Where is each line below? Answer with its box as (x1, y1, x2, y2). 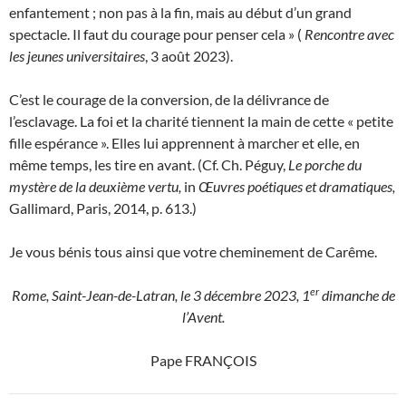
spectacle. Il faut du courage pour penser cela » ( (9, 25, 304, 43)
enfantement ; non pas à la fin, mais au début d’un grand (9, 4, 352, 22)
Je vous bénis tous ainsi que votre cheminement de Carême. (9, 243, 377, 261)
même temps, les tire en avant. (9, 156, 195, 174)
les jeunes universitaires (9, 47, 145, 65)
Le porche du (288, 156, 362, 174)
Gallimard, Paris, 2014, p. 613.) (9, 199, 197, 217)
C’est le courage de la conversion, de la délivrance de (9, 91, 329, 109)
